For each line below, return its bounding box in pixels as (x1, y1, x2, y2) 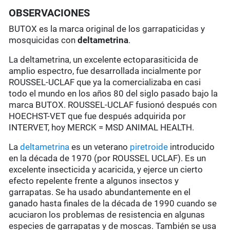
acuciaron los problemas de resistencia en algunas (9, 209, 205, 220)
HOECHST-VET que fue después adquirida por (9, 111, 186, 122)
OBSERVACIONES (9, 7, 90, 20)
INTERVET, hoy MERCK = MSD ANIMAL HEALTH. (9, 122, 195, 133)
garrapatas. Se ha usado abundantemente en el (9, 187, 191, 198)
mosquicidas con (9, 35, 78, 46)
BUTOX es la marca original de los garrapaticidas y (9, 24, 205, 34)
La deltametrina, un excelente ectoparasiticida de (9, 54, 199, 65)
